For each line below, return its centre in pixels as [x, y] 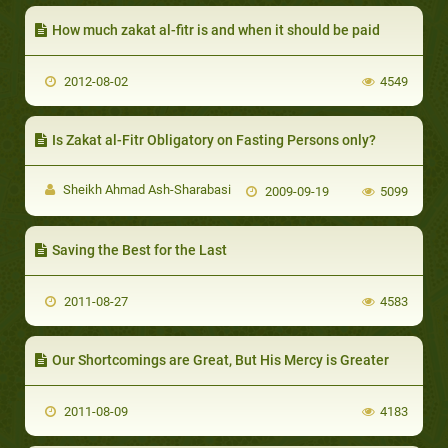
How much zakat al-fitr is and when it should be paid [216, 29]
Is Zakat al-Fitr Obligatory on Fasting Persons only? [214, 139]
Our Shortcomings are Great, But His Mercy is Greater [220, 359]
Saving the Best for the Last [139, 249]
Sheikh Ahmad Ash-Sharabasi [145, 189]
